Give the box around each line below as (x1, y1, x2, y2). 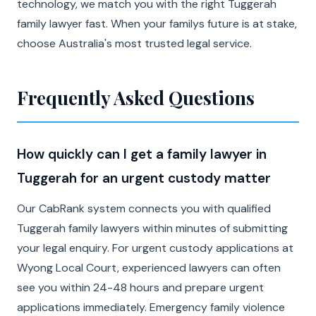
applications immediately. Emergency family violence (17, 300, 285, 315)
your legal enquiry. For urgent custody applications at (17, 241, 293, 255)
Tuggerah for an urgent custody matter (17, 169, 271, 187)
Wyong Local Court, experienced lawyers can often (17, 260, 281, 275)
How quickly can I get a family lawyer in (17, 145, 267, 163)
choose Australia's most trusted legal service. (17, 36, 252, 51)
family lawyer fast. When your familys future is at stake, (17, 16, 297, 31)
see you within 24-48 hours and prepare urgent (17, 280, 264, 295)
